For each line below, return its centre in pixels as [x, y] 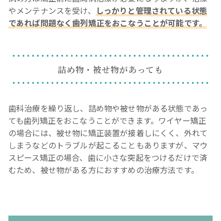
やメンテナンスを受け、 [52, 10]
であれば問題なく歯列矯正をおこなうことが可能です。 [108, 22]
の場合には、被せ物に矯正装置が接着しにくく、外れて [108, 132]
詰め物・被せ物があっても [110, 69]
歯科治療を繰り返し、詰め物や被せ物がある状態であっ [108, 108]
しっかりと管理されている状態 [151, 10]
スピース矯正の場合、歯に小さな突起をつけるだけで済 [108, 157]
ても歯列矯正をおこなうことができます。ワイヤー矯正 [107, 120]
